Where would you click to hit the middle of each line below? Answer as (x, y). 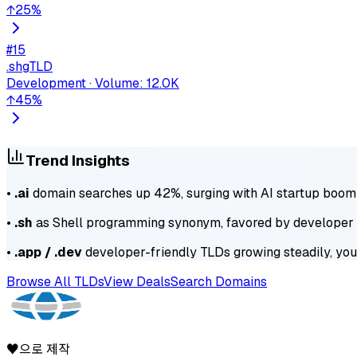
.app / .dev (48, 253)
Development (46, 83)
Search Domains (219, 282)
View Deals (137, 282)
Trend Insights (78, 160)
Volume (117, 83)
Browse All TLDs (55, 282)
